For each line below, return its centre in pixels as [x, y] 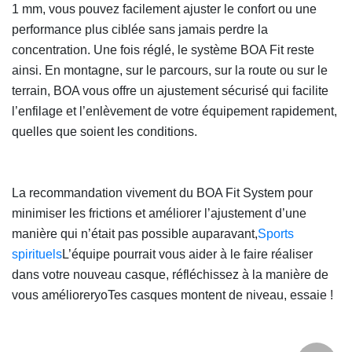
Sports [276, 234]
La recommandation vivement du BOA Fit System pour [162, 193]
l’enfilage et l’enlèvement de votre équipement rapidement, [174, 111]
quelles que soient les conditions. [104, 132]
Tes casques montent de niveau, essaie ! [220, 295]
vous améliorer [53, 295]
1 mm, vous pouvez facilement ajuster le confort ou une [164, 9]
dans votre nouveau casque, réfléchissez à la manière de [170, 275]
